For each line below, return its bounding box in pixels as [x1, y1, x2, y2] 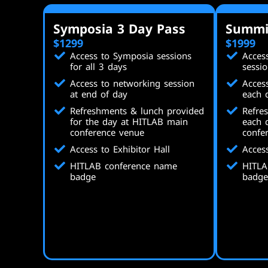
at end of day [69, 88, 127, 100]
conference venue [69, 126, 144, 138]
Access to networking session [69, 77, 194, 89]
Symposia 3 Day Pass [53, 20, 185, 37]
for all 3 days [69, 60, 127, 72]
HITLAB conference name [69, 160, 177, 172]
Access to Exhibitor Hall [69, 143, 170, 155]
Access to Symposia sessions [69, 50, 191, 62]
